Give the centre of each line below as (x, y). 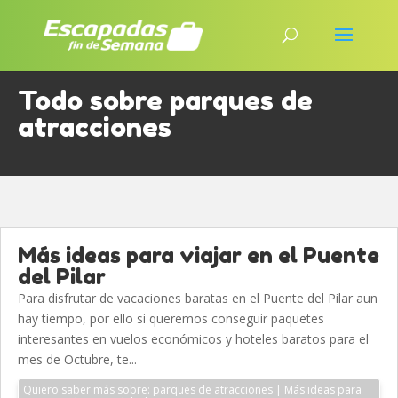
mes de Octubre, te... (77, 359)
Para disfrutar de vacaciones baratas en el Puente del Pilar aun (198, 298)
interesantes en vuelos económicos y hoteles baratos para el (193, 339)
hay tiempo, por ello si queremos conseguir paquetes (171, 318)
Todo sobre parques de (165, 100)
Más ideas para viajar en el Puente (199, 255)
